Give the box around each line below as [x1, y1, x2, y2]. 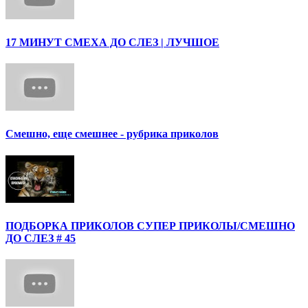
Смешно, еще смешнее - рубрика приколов [5, 128, 219, 140]
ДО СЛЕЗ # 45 [5, 232, 76, 244]
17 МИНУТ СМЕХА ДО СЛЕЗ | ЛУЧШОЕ [5, 36, 219, 48]
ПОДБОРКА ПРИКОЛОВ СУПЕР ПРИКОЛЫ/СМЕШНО [5, 219, 295, 232]
